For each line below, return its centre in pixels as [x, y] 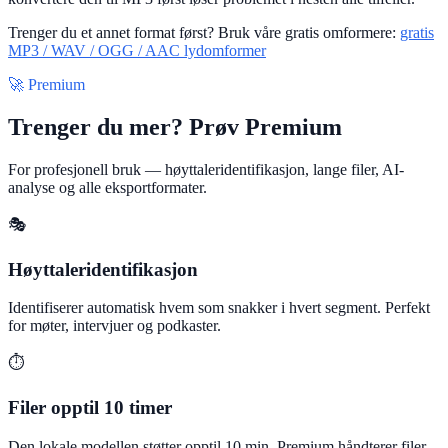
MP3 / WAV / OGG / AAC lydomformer [137, 51]
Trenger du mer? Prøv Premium [175, 127]
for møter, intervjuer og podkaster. [114, 326]
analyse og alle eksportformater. [107, 187]
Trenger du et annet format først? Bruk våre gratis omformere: [204, 33]
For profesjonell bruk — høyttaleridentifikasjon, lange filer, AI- [206, 169]
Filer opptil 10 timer [90, 408]
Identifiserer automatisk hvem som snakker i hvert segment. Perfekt [219, 308]
